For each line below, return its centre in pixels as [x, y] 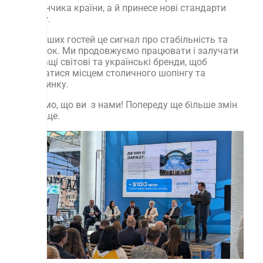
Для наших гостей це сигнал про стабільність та [122, 40]
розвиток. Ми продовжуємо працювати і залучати [127, 51]
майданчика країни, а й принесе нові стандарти [121, 8]
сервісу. [33, 19]
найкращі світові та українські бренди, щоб [112, 62]
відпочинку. [43, 84]
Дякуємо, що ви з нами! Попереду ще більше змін [127, 105]
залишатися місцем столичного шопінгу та [111, 73]
